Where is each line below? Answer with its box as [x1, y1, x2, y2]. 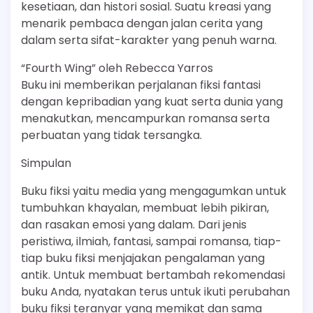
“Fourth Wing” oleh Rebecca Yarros [21, 60, 213, 76]
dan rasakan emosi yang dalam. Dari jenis [21, 217, 247, 233]
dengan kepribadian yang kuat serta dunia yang [21, 94, 283, 110]
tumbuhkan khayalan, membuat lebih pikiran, [21, 200, 269, 216]
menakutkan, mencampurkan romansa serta [21, 110, 270, 126]
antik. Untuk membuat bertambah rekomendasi [21, 267, 285, 283]
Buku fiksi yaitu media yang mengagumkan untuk [21, 183, 286, 199]
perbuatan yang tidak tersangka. [21, 127, 202, 143]
